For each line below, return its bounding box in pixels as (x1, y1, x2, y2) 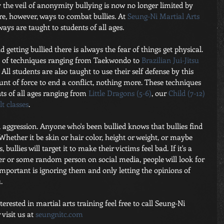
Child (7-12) (168, 88, 205, 98)
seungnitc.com (33, 209, 83, 219)
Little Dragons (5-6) (88, 88, 151, 98)
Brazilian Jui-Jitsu (141, 55, 199, 65)
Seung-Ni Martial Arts (125, 11, 201, 21)
